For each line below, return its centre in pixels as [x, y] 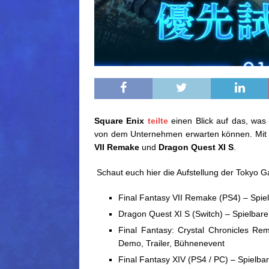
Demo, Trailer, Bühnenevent [171, 243]
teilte [158, 121]
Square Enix [119, 121]
